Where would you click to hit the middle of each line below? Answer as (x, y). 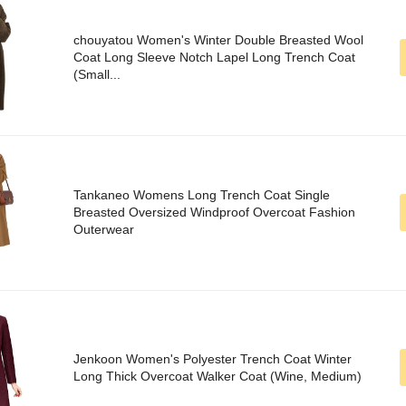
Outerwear (104, 230)
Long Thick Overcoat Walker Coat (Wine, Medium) (217, 377)
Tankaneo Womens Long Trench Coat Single (202, 195)
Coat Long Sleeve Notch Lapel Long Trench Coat (214, 58)
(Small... (97, 75)
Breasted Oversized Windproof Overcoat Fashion (214, 213)
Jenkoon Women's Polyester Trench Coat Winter (213, 359)
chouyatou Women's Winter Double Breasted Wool (218, 40)
